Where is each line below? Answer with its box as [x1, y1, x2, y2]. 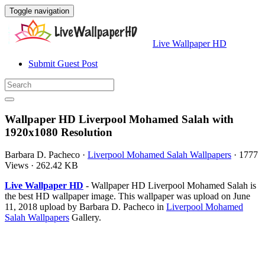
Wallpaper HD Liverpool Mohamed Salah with [5, 112, 234, 125]
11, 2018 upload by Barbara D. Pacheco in [5, 202, 166, 212]
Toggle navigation [9, 7, 69, 15]
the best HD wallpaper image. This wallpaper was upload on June [5, 191, 250, 202]
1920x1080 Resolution [5, 125, 112, 138]
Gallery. [69, 212, 101, 223]
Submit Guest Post [28, 59, 98, 69]
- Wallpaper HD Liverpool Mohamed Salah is [83, 180, 256, 191]
